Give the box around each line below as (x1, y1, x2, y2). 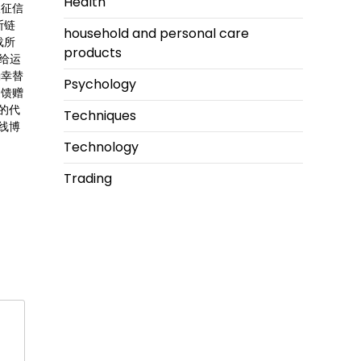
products (64, 44, 122, 62)
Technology (64, 138, 139, 156)
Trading (64, 169, 112, 188)
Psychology (64, 75, 136, 93)
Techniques (64, 106, 136, 125)
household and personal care (64, 24, 249, 43)
